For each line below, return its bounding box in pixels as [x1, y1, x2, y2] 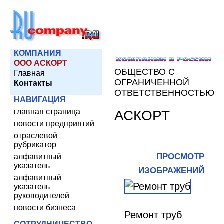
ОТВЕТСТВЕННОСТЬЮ [114, 88, 214, 98]
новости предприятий [14, 119, 94, 128]
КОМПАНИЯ [14, 49, 61, 57]
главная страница [14, 107, 80, 116]
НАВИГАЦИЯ [14, 95, 66, 104]
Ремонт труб [124, 209, 182, 220]
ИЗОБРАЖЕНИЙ [138, 166, 204, 175]
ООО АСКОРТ [14, 59, 67, 67]
